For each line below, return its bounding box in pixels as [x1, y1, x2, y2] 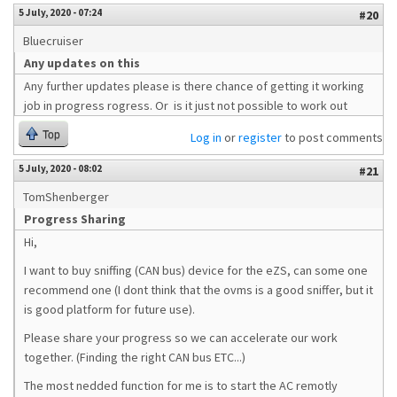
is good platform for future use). [24, 301, 195, 317]
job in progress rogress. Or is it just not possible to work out [24, 97, 347, 113]
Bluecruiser [23, 33, 83, 49]
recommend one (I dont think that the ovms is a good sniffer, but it [24, 282, 373, 298]
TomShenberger [23, 189, 109, 205]
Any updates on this [24, 55, 140, 71]
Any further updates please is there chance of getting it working [24, 78, 364, 94]
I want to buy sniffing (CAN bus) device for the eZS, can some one [24, 262, 368, 278]
